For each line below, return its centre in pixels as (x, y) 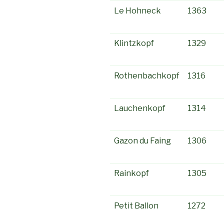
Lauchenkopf (140, 108)
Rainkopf (131, 173)
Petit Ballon (136, 206)
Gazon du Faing (142, 141)
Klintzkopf (134, 43)
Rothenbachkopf (147, 76)
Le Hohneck (137, 11)
